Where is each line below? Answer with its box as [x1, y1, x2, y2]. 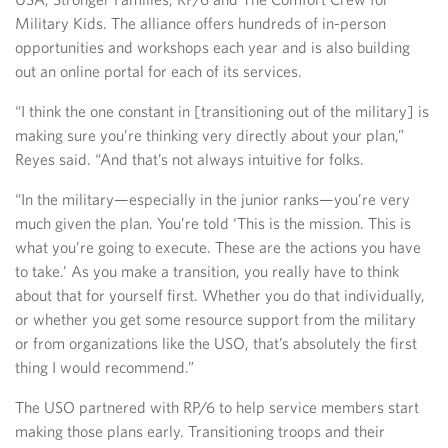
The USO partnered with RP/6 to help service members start [15, 397, 419, 418]
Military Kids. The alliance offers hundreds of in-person [15, 13, 386, 34]
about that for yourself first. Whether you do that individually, [15, 285, 425, 306]
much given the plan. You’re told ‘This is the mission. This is [15, 213, 411, 234]
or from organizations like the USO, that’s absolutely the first [15, 333, 417, 354]
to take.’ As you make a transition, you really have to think [15, 261, 399, 282]
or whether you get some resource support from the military [15, 309, 416, 330]
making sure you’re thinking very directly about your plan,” [15, 125, 404, 146]
